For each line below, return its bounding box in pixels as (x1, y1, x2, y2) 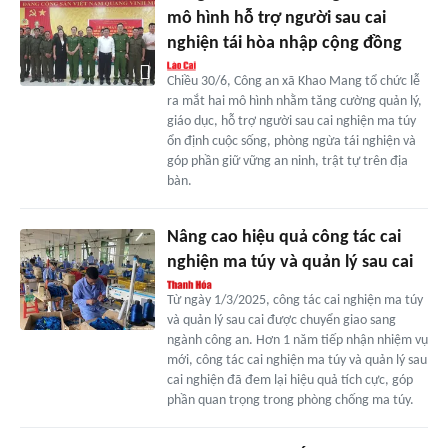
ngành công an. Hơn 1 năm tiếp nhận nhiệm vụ (166, 333, 428, 349)
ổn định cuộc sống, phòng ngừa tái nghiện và (166, 134, 416, 150)
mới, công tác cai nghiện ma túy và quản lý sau (166, 353, 427, 369)
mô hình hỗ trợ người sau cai (166, 9, 386, 29)
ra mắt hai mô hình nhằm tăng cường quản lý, (166, 94, 422, 110)
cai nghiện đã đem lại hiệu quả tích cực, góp (166, 373, 413, 389)
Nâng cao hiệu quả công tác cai (166, 228, 401, 248)
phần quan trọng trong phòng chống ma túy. (166, 393, 414, 409)
